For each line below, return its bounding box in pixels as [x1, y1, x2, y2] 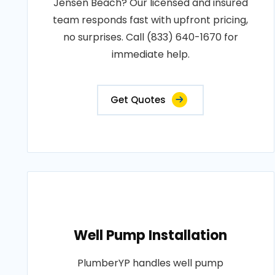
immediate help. [111, 47, 190, 61]
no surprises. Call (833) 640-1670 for [63, 30, 238, 44]
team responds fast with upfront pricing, [53, 13, 249, 27]
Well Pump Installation [74, 226, 228, 245]
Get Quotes [110, 93, 166, 106]
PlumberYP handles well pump [77, 256, 224, 270]
